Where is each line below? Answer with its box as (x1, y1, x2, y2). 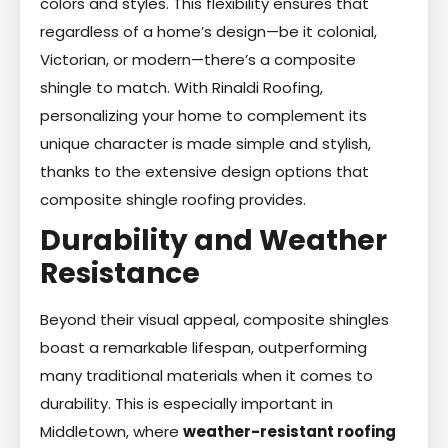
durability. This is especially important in (40, 392, 333, 414)
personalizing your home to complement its (40, 104, 367, 126)
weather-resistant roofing (183, 420, 396, 442)
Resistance (40, 253, 200, 293)
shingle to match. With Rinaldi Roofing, (40, 76, 323, 98)
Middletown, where (40, 420, 183, 442)
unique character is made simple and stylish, (40, 132, 371, 154)
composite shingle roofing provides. (40, 188, 306, 210)
